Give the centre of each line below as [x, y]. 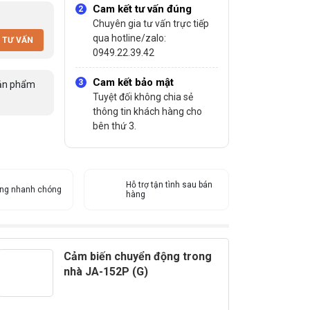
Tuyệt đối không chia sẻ [143, 97]
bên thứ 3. [114, 126]
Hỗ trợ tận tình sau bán [169, 185]
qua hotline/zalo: [129, 38]
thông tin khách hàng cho [147, 111]
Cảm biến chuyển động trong [138, 256]
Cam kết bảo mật [133, 82]
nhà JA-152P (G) [106, 272]
